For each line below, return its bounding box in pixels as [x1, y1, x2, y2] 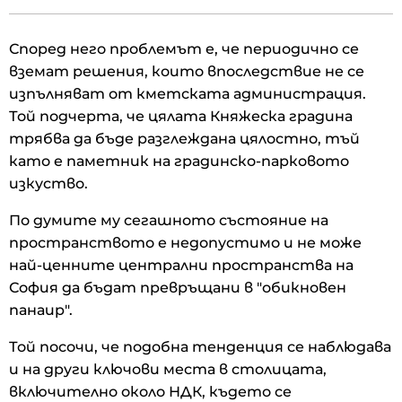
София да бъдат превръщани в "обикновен [9, 278, 346, 296]
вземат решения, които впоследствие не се [9, 62, 364, 80]
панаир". [9, 301, 73, 319]
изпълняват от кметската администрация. [9, 84, 366, 102]
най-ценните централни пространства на [9, 256, 354, 274]
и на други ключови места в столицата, [9, 360, 327, 378]
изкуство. [9, 174, 88, 192]
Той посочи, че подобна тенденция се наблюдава [9, 337, 391, 355]
